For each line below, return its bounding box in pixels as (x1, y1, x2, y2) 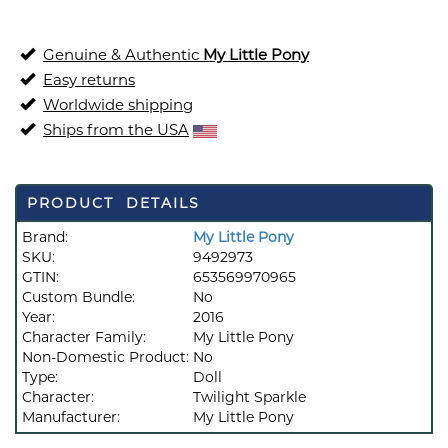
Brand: (22, 228, 68, 246)
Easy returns (43, 70, 135, 89)
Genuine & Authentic (43, 45, 203, 64)
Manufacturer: (22, 408, 124, 426)
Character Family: (22, 328, 150, 346)
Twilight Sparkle (193, 388, 306, 406)
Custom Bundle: (22, 288, 139, 306)
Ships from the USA (43, 120, 189, 139)
